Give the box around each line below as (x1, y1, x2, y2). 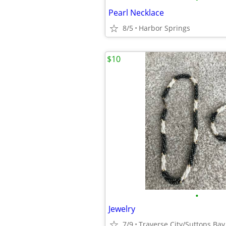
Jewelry (108, 203, 135, 214)
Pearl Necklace (108, 7, 164, 18)
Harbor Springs (139, 23, 190, 33)
